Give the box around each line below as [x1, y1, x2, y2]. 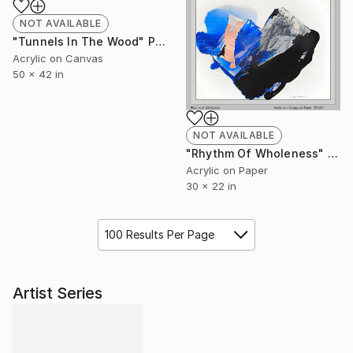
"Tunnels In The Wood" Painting [154, 34, 165, 48]
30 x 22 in [186, 179, 236, 192]
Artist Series [13, 283, 102, 303]
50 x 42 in [13, 67, 64, 80]
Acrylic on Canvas [13, 51, 103, 65]
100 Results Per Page [105, 227, 214, 241]
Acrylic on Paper [186, 163, 268, 176]
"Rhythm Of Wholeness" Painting [327, 146, 338, 160]
